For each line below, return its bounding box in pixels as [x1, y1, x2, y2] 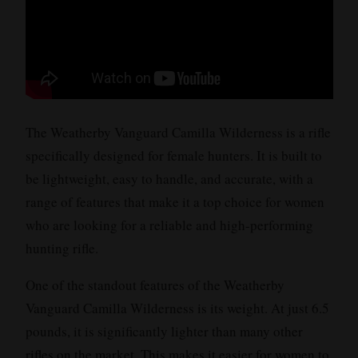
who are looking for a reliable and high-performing [25, 215, 313, 234]
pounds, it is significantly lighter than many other [25, 321, 303, 340]
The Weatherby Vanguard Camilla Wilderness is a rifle [25, 122, 331, 141]
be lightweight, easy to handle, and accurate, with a [25, 169, 313, 188]
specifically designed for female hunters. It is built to [25, 145, 322, 165]
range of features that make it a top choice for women [25, 192, 324, 211]
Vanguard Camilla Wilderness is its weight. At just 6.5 [25, 298, 329, 317]
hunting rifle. [25, 238, 98, 257]
